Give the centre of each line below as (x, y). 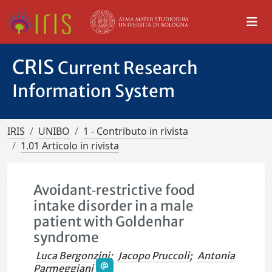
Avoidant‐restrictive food (114, 190)
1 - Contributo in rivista (136, 131)
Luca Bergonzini (73, 256)
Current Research (128, 68)
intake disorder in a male (114, 206)
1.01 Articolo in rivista (70, 146)
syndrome (66, 237)
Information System (93, 91)
